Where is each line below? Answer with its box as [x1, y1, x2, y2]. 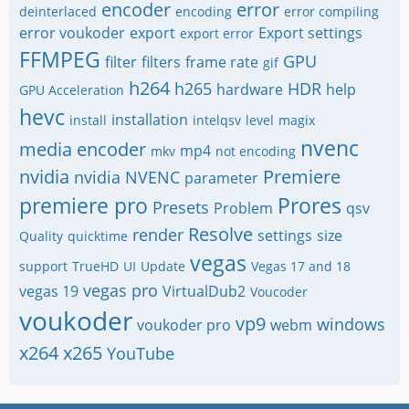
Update [141, 257, 185, 275]
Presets [152, 195, 209, 218]
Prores [278, 190, 341, 220]
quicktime [68, 226, 128, 245]
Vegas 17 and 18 [251, 257, 351, 275]
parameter [184, 167, 258, 188]
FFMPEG [19, 44, 100, 74]
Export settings [258, 22, 362, 43]
